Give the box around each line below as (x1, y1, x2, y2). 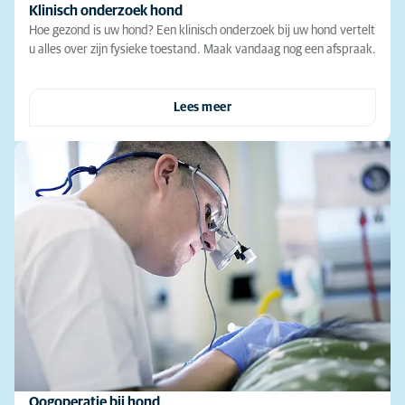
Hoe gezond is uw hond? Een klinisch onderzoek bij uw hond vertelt (29, 24, 375, 37)
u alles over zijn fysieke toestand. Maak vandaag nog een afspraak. (29, 42, 376, 56)
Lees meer (173, 100, 232, 114)
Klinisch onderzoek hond (29, 3, 183, 18)
